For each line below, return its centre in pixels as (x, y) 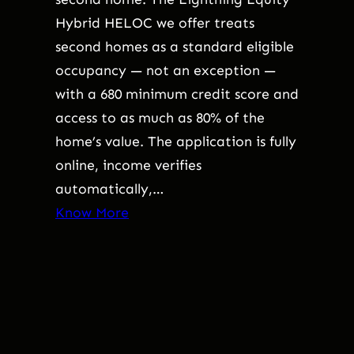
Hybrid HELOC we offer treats (155, 23)
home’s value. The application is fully (176, 141)
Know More (92, 212)
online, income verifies (128, 165)
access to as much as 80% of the (160, 117)
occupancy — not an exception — (166, 70)
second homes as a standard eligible (175, 46)
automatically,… (109, 188)
